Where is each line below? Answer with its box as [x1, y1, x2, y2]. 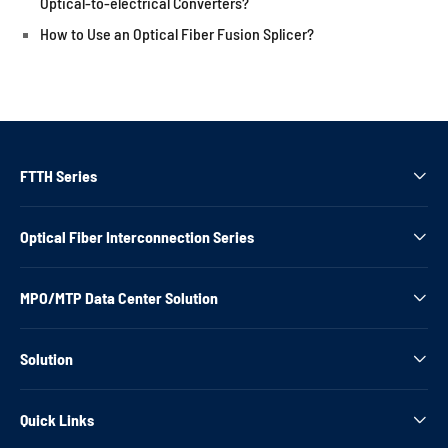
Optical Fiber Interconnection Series [20, 227, 254, 246]
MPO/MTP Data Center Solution [20, 288, 218, 307]
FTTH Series [20, 166, 97, 185]
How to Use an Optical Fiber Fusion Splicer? [40, 24, 314, 43]
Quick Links [20, 410, 94, 429]
